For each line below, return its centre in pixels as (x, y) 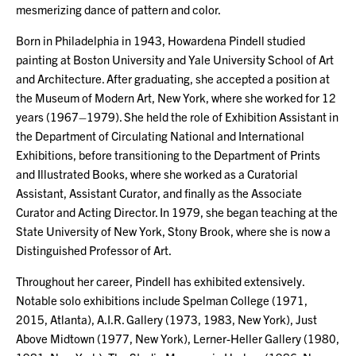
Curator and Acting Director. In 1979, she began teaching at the (177, 211)
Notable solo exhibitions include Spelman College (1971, (162, 300)
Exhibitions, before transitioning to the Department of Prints (168, 154)
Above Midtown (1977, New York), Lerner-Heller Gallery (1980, (178, 338)
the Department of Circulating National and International (160, 135)
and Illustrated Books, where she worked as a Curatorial (157, 173)
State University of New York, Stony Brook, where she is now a (173, 230)
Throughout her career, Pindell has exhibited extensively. (160, 281)
